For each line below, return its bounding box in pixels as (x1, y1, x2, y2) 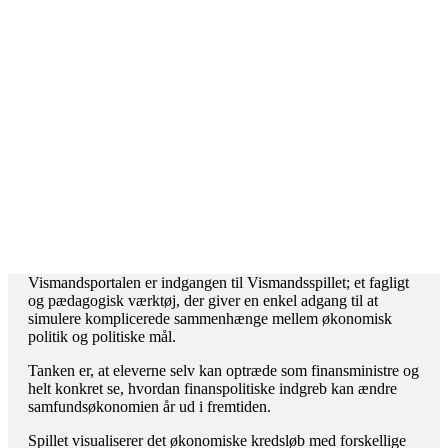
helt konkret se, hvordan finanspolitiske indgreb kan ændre (28, 380, 397, 397)
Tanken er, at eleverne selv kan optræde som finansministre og (28, 362, 419, 379)
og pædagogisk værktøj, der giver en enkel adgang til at (28, 292, 378, 309)
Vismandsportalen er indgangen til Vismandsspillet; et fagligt (28, 274, 409, 291)
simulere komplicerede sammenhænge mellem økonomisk (28, 310, 392, 327)
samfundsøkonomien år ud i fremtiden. (28, 398, 271, 415)
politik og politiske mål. (28, 328, 176, 345)
